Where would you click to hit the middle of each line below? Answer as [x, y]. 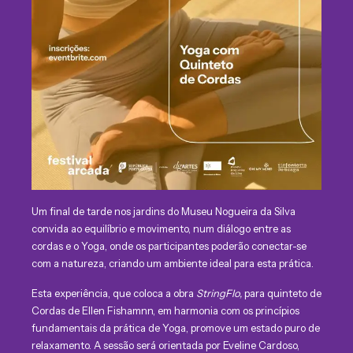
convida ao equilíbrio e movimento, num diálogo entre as [161, 228]
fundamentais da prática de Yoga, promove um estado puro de [176, 327]
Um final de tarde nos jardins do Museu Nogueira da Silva [163, 211]
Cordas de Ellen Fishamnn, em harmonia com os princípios [165, 310]
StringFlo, [219, 293]
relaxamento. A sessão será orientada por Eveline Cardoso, [165, 345]
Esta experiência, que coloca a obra [114, 293]
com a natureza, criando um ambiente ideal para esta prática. [173, 263]
